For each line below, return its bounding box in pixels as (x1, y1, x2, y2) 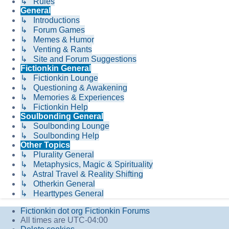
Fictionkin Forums (85, 207, 150, 216)
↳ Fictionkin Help (20, 103, 88, 112)
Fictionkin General (20, 64, 91, 73)
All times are (20, 216, 67, 225)
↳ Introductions (20, 16, 80, 25)
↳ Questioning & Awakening (20, 83, 127, 93)
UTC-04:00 (67, 216, 108, 225)
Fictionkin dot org (20, 207, 83, 216)
